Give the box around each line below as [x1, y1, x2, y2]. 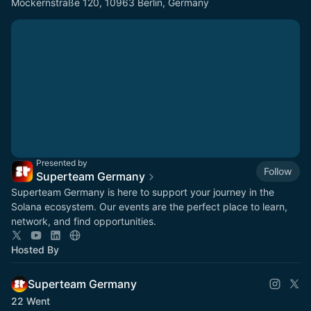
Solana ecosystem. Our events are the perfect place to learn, [11, 201, 287, 212]
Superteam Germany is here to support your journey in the [11, 186, 274, 198]
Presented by [36, 158, 87, 168]
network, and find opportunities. [11, 215, 156, 227]
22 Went [11, 295, 50, 307]
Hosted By [11, 244, 59, 255]
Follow [264, 165, 292, 177]
